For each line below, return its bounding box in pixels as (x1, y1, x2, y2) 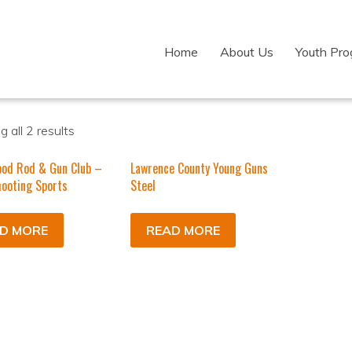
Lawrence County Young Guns (130, 159, 268, 178)
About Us (220, 44, 273, 60)
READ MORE (145, 222, 220, 238)
